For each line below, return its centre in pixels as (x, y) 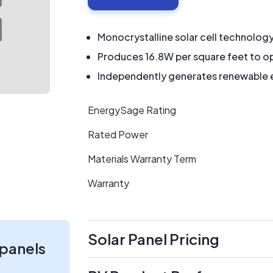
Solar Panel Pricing (154, 239)
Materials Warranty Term (142, 159)
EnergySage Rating (132, 110)
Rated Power (118, 134)
